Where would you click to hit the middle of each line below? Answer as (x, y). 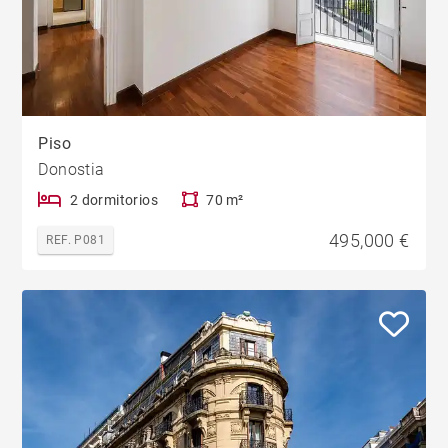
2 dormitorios (114, 199)
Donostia (71, 169)
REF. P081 (76, 239)
